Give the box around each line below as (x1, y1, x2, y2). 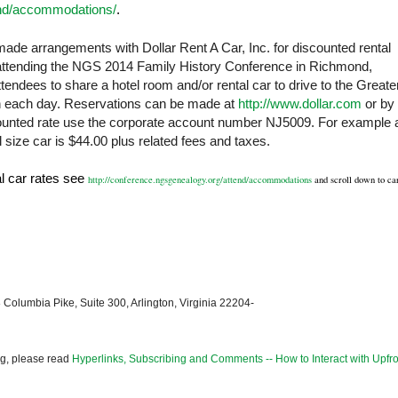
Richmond (309, 59, 369, 75)
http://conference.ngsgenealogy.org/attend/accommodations (88, 173, 312, 187)
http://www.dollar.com (238, 96, 362, 112)
